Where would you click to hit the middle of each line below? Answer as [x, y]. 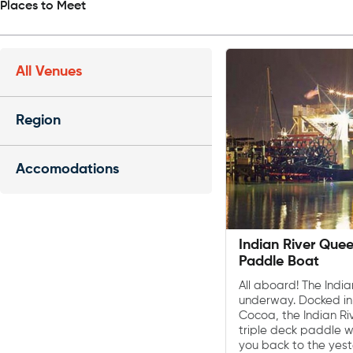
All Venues [49, 71]
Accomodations [67, 169]
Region [38, 120]
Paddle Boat [279, 262]
